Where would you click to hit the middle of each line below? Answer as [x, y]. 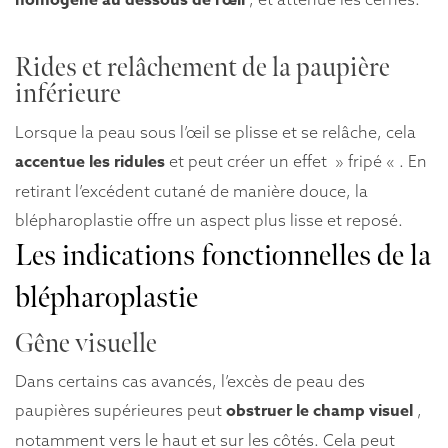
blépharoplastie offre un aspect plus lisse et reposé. [209, 219]
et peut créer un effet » [256, 160]
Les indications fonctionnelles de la [223, 255]
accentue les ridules [90, 161]
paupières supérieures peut [120, 410]
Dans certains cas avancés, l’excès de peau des [190, 381]
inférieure [68, 94]
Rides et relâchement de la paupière [202, 68]
